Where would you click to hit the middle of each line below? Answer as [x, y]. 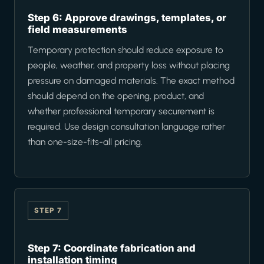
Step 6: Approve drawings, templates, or [127, 18]
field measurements [77, 30]
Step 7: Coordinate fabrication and [112, 248]
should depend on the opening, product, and [116, 96]
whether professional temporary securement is [121, 111]
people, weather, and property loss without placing [129, 65]
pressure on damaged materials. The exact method [131, 81]
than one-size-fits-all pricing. [85, 142]
